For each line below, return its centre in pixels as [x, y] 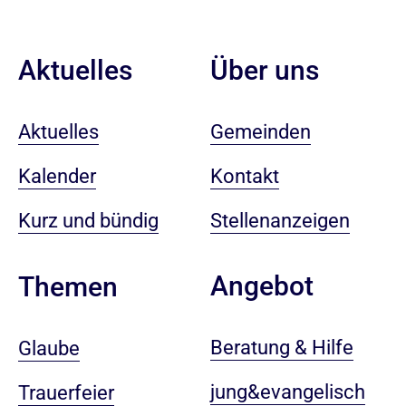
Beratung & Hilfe [281, 348]
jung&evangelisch [287, 392]
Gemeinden [260, 131]
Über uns [264, 70]
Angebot [261, 286]
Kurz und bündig [88, 220]
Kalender [57, 176]
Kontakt [244, 176]
